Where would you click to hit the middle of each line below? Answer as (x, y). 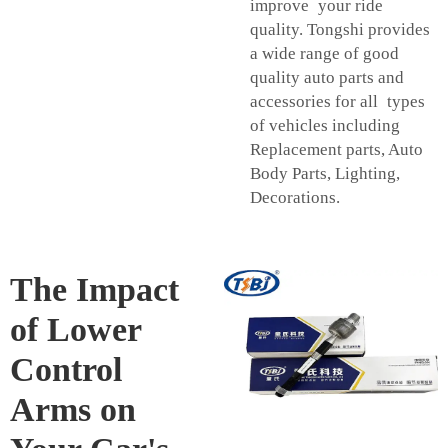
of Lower (75, 330)
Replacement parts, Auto (336, 150)
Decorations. (297, 198)
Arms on (73, 410)
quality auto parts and (327, 78)
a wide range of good (324, 54)
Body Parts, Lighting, (325, 174)
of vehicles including (325, 126)
